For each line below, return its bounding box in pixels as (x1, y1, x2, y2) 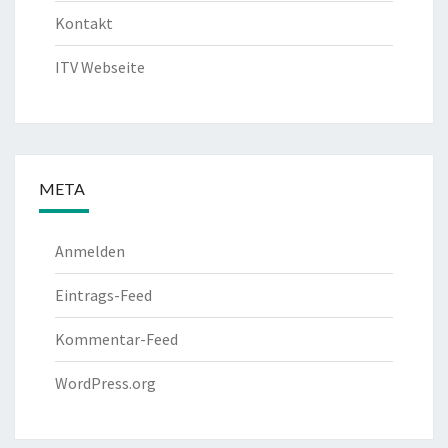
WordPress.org (55, 373, 156, 393)
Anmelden (55, 241, 125, 261)
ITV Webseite (55, 57, 145, 77)
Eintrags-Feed (55, 285, 152, 305)
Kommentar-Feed (55, 329, 178, 349)
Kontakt (55, 13, 113, 33)
